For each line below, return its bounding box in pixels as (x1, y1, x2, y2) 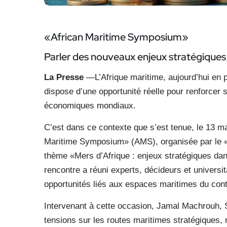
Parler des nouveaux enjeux (44, 50, 169, 63)
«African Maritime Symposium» (44, 30, 188, 44)
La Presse (44, 72, 86, 82)
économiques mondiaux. (44, 101, 136, 110)
